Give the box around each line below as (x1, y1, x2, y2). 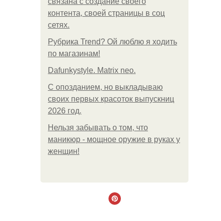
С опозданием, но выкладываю (48, 83, 163, 91)
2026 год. (48, 107, 81, 115)
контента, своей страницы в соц (48, 9, 165, 17)
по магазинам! (48, 49, 100, 58)
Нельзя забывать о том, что (48, 123, 148, 132)
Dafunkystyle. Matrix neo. (48, 66, 136, 74)
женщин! (48, 147, 79, 155)
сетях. (48, 21, 70, 29)
